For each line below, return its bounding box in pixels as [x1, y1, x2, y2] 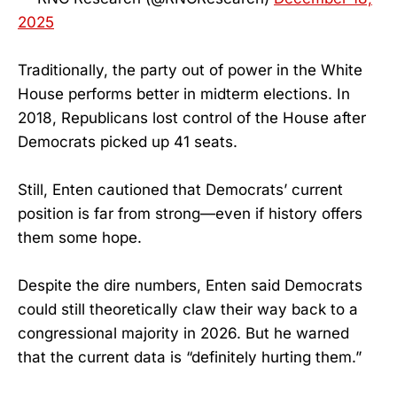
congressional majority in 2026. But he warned [18, 324, 349, 343]
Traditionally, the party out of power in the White [18, 60, 362, 79]
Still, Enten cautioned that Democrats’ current [18, 180, 343, 198]
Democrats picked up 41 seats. [18, 132, 237, 151]
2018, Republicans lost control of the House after [18, 108, 366, 127]
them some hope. [18, 228, 142, 246]
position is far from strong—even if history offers [18, 204, 362, 222]
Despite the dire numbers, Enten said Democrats [18, 276, 362, 295]
